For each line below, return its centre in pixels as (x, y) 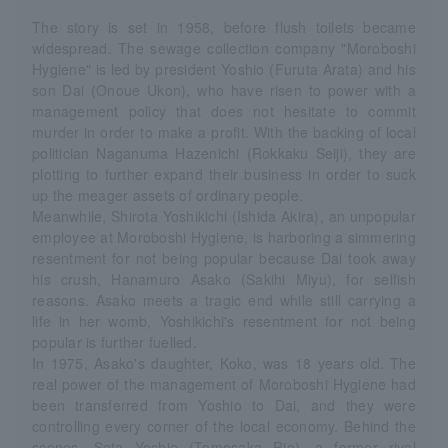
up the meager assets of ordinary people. (168, 194)
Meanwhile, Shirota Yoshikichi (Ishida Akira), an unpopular (224, 215)
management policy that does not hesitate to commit (224, 110)
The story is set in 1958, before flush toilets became (224, 26)
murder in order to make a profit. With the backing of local (224, 131)
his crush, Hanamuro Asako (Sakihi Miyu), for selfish (224, 278)
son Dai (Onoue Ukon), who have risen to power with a (224, 89)
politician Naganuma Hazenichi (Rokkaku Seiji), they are (224, 152)
